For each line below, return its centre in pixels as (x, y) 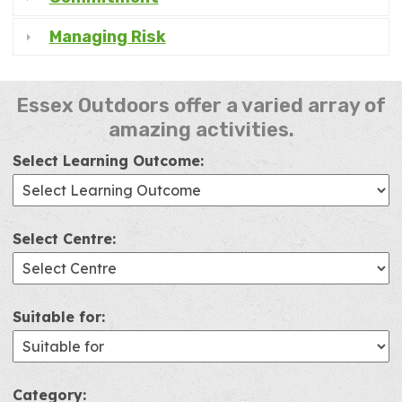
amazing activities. (201, 130)
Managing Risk (107, 37)
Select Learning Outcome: (108, 161)
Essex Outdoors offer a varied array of (201, 105)
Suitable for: (59, 317)
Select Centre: (64, 239)
